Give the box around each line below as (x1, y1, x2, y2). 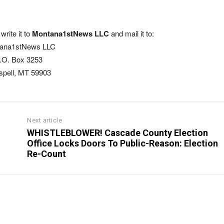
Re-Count (27, 148, 66, 159)
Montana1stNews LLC (32, 28, 109, 39)
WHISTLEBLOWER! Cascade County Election (27, 127, 208, 138)
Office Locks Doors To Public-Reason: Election (27, 138, 218, 149)
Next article (27, 116, 62, 124)
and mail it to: (109, 28, 154, 39)
